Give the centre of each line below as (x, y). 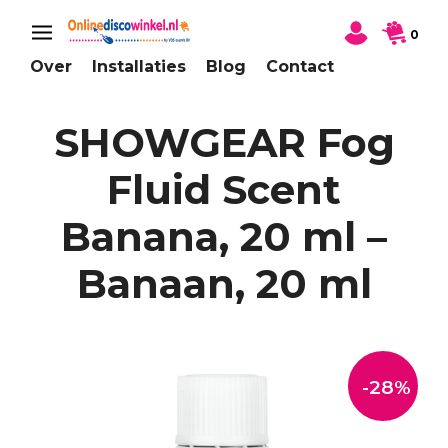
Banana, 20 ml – (224, 237)
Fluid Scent (224, 190)
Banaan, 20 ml (224, 284)
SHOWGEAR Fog (224, 143)
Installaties (139, 67)
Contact (300, 67)
